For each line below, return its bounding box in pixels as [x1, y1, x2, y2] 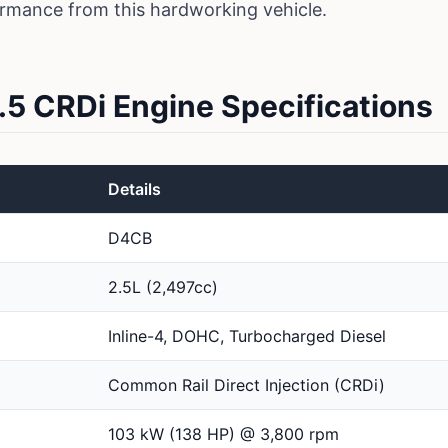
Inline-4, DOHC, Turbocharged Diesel [108, 326, 386, 347]
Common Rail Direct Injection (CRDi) [108, 375, 385, 396]
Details [108, 179, 161, 200]
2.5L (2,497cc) [108, 277, 218, 298]
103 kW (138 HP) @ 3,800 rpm [108, 424, 339, 445]
